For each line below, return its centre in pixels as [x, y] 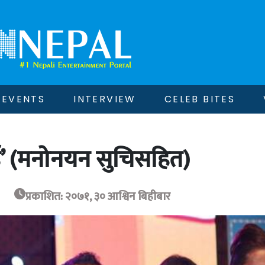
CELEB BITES [200, 99]
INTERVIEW [105, 99]
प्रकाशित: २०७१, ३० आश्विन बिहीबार [98, 196]
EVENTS [23, 99]
